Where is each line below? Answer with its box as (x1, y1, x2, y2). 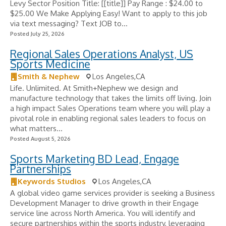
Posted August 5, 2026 (10, 135, 71, 142)
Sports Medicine (10, 57, 90, 71)
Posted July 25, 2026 (10, 30, 65, 37)
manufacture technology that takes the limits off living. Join (10, 93, 211, 103)
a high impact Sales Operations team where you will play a (10, 103, 210, 113)
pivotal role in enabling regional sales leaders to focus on (10, 114, 206, 123)
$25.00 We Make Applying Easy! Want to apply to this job (10, 9, 207, 18)
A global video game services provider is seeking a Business (10, 188, 215, 198)
